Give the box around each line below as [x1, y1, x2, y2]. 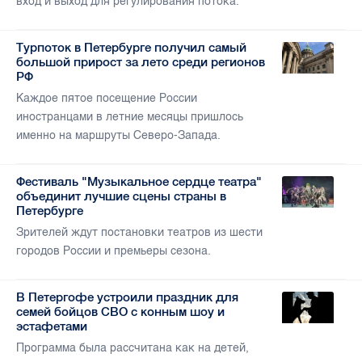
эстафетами [16, 319, 87, 334]
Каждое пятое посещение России [16, 91, 197, 106]
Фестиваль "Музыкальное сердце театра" [16, 175, 262, 189]
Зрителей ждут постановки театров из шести [16, 225, 263, 240]
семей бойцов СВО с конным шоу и [16, 305, 225, 319]
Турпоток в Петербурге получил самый [16, 40, 246, 55]
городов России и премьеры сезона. [16, 244, 211, 259]
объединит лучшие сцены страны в [16, 189, 226, 204]
